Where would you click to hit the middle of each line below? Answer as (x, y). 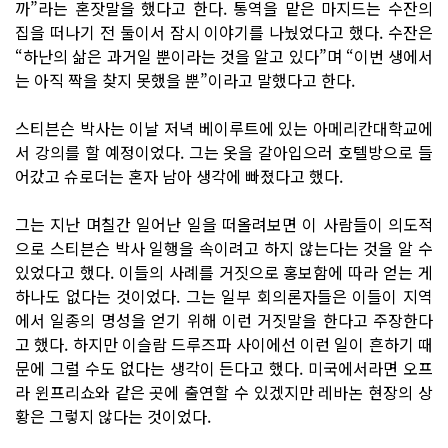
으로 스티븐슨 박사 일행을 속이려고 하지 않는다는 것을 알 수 (224, 247)
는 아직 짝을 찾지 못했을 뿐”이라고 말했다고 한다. (185, 79)
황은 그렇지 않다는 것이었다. (113, 415)
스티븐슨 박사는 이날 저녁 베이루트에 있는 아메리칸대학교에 (224, 127)
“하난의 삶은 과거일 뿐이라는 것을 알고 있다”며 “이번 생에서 (224, 55)
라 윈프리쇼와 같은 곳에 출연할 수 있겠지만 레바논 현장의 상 (224, 391)
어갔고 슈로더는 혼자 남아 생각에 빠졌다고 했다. (179, 175)
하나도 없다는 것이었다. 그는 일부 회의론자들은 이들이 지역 (224, 295)
